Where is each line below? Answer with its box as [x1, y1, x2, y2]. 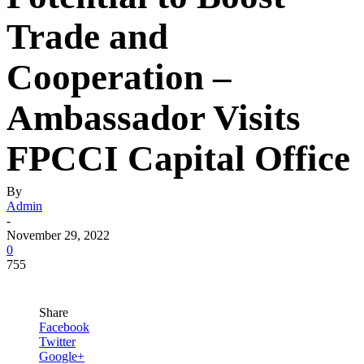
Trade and [6, 16, 168, 57]
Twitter [39, 335, 76, 349]
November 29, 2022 [6, 228, 110, 242]
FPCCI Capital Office [6, 138, 350, 179]
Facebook [39, 320, 89, 334]
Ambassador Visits [6, 97, 301, 138]
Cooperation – [6, 57, 232, 97]
